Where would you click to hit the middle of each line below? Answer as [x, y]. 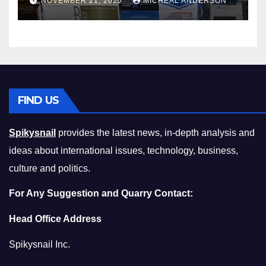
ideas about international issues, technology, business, [123, 150]
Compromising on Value [114, 24]
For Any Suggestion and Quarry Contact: [101, 194]
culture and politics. [50, 168]
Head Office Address [55, 219]
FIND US [38, 100]
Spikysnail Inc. [39, 244]
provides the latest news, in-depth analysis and [155, 132]
